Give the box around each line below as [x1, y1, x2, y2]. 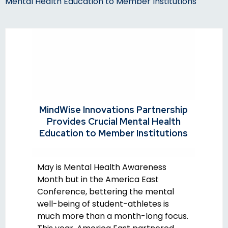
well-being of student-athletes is [37, 198, 169, 210]
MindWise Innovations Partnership [39, 104, 188, 116]
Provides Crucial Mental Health [46, 116, 181, 128]
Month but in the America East [37, 174, 159, 186]
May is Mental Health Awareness [37, 161, 166, 174]
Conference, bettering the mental [37, 186, 174, 198]
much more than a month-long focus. [37, 210, 188, 222]
